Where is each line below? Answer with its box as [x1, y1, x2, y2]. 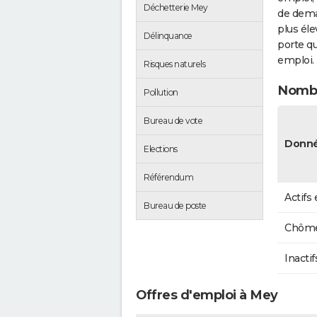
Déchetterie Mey [144, 1, 208, 13]
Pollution [144, 86, 178, 98]
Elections [144, 143, 178, 154]
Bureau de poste [144, 200, 207, 211]
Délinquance [144, 30, 192, 41]
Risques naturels [144, 58, 205, 69]
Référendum [144, 171, 193, 183]
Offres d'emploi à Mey [136, 287, 278, 304]
